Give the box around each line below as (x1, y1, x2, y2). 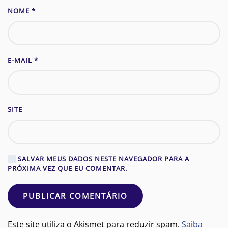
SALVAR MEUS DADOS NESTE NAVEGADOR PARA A (16, 154, 189, 164)
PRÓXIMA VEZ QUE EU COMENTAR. (8, 164, 127, 174)
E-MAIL (8, 55, 34, 65)
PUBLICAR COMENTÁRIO (23, 191, 128, 202)
